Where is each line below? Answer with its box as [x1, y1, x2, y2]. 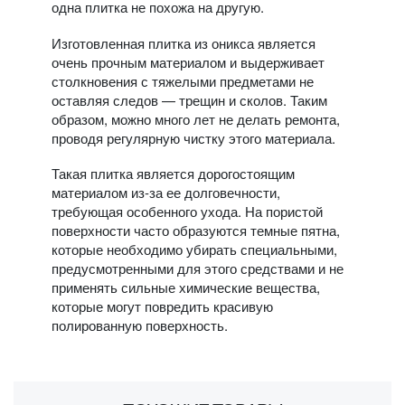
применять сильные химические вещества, [51, 278, 320, 297]
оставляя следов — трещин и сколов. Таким [51, 89, 327, 109]
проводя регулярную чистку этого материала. [51, 127, 335, 147]
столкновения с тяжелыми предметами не [51, 71, 314, 90]
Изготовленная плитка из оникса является [51, 33, 316, 52]
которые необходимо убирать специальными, [51, 240, 337, 259]
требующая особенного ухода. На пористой [51, 202, 323, 221]
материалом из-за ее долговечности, [51, 183, 280, 202]
